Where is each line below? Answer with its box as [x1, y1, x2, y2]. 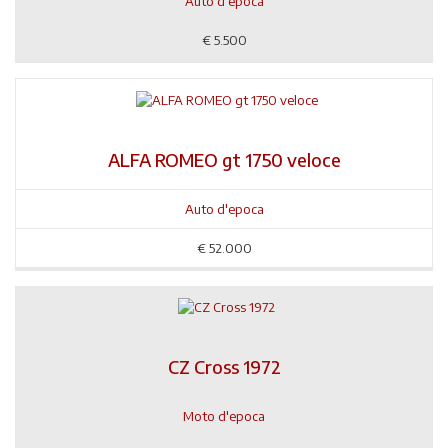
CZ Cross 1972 [167, 355, 281, 379]
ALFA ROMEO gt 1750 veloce [107, 147, 341, 171]
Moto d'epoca [183, 408, 265, 425]
